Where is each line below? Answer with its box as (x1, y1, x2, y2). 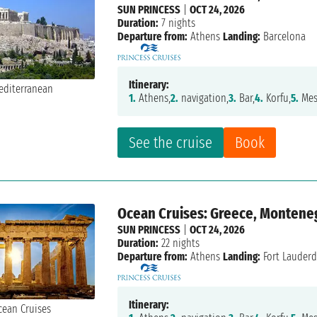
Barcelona (260, 30, 306, 44)
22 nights (158, 236, 200, 250)
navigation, (178, 91, 229, 105)
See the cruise (129, 133, 213, 153)
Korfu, (263, 91, 292, 105)
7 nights (158, 16, 196, 30)
